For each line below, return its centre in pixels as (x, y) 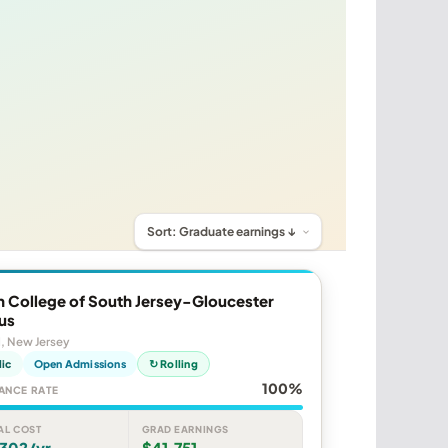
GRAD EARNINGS (185, 429)
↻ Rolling (173, 364)
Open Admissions (79, 364)
